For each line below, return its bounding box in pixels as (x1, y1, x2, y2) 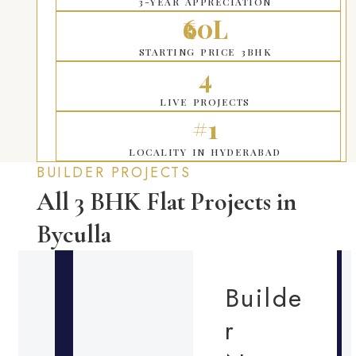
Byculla (37, 218, 111, 250)
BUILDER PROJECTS (37, 161, 192, 183)
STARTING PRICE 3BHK (138, 44, 272, 58)
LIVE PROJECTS (160, 95, 250, 108)
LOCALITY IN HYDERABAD (129, 145, 281, 158)
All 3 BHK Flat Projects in (37, 185, 296, 217)
